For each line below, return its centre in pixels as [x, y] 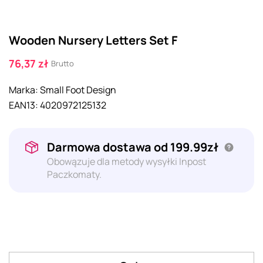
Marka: [23, 90]
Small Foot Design [78, 90]
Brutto [63, 63]
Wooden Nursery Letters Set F [93, 40]
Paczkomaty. [74, 174]
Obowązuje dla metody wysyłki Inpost [127, 161]
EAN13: [23, 105]
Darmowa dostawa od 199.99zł [134, 147]
